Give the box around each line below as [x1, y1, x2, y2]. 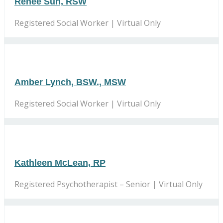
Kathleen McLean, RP [14, 157, 106, 168]
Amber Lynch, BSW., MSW [14, 77, 126, 87]
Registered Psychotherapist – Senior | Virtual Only [14, 178, 203, 190]
